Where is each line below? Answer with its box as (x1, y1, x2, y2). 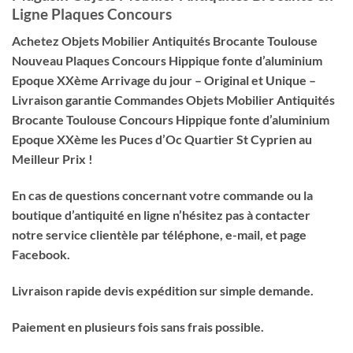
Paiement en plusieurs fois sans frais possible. (12, 318, 264, 334)
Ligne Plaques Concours (12, 4, 172, 23)
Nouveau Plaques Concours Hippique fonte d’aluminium (12, 53, 322, 69)
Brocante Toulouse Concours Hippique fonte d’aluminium (12, 112, 329, 128)
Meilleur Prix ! (12, 151, 93, 167)
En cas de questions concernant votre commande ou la (12, 188, 313, 203)
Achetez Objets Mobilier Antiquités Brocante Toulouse (12, 33, 318, 49)
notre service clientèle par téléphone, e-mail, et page (12, 227, 307, 243)
